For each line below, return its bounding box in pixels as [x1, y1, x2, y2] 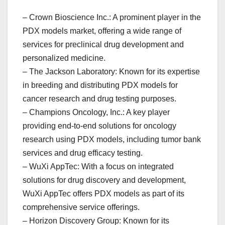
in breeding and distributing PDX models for [23, 81, 178, 90]
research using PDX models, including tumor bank [23, 135, 201, 144]
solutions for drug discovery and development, [23, 176, 186, 185]
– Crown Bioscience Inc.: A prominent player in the [23, 13, 201, 22]
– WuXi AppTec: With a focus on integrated [23, 162, 174, 171]
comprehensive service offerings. [23, 203, 140, 212]
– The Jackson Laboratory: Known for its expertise [23, 67, 200, 76]
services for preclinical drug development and [23, 40, 184, 49]
